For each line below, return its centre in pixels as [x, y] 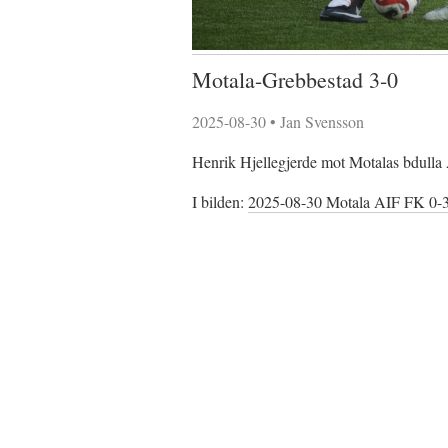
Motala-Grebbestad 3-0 [295, 80]
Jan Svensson [322, 122]
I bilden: [220, 202]
